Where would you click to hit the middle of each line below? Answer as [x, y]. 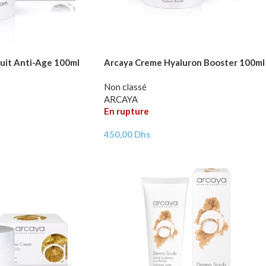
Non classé [125, 86]
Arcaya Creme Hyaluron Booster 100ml [184, 62]
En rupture [126, 111]
